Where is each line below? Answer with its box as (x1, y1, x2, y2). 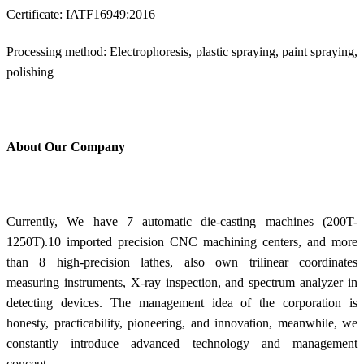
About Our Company (6, 139, 125, 154)
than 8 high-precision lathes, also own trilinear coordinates (6, 254, 357, 269)
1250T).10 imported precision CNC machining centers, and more (6, 234, 357, 249)
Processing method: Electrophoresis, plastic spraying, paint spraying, (6, 44, 357, 58)
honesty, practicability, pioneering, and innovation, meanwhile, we (6, 315, 357, 330)
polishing (6, 64, 54, 79)
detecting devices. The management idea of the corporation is (6, 295, 357, 310)
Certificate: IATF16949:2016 (6, 6, 155, 21)
